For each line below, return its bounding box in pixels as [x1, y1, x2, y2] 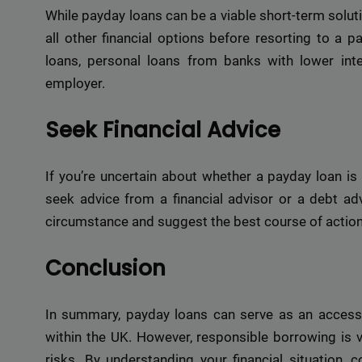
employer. [45, 75, 105, 92]
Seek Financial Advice [45, 115, 280, 145]
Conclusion [45, 253, 166, 283]
